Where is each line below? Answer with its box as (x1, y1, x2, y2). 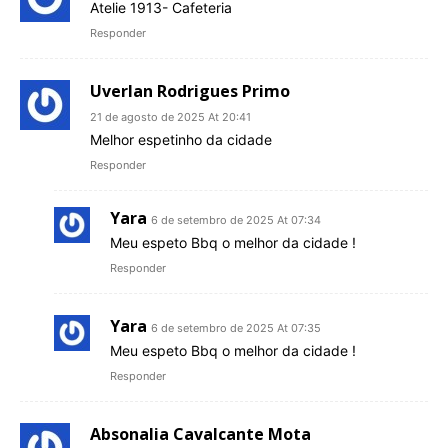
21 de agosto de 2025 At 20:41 (90, 110, 251, 125)
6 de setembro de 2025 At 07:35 (151, 321, 321, 336)
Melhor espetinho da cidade (90, 131, 272, 149)
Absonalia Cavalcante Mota (90, 423, 311, 446)
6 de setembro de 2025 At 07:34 (151, 213, 321, 228)
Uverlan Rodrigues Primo (90, 80, 290, 103)
